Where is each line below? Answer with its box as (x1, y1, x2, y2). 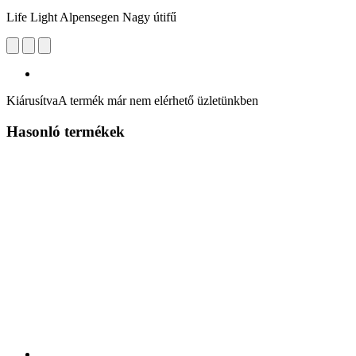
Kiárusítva (6, 93, 58, 107)
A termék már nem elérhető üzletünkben (58, 93, 258, 107)
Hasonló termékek (6, 122, 125, 140)
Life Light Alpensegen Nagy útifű (6, 10, 176, 24)
